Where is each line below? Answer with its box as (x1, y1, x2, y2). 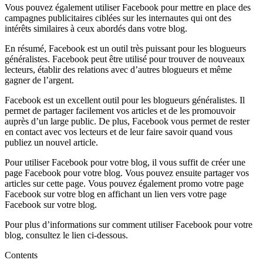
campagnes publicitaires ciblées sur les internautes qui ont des (5, 12, 231, 23)
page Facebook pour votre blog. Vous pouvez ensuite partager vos (5, 167, 249, 178)
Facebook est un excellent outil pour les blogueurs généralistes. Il (5, 95, 245, 105)
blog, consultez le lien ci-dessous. (5, 230, 128, 240)
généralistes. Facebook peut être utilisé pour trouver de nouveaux (5, 53, 245, 64)
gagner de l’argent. (5, 75, 74, 85)
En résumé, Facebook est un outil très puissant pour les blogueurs (5, 43, 246, 53)
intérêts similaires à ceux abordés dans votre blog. (5, 23, 187, 33)
